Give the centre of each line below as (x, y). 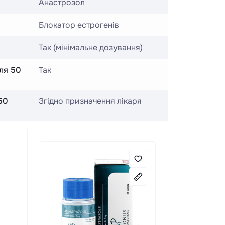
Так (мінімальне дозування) (91, 47)
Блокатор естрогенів (79, 25)
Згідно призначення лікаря (90, 101)
